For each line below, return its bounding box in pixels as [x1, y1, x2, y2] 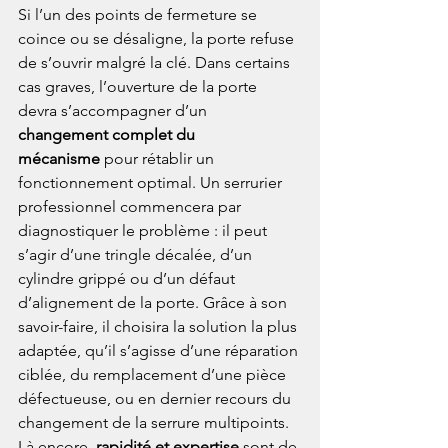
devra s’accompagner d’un [18, 101, 211, 121]
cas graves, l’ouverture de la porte [18, 77, 261, 97]
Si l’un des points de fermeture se [18, 5, 261, 25]
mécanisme [18, 149, 100, 169]
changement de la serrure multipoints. [18, 413, 293, 433]
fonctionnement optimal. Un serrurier [18, 173, 286, 193]
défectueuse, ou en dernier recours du [18, 389, 295, 409]
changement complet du [18, 125, 199, 145]
